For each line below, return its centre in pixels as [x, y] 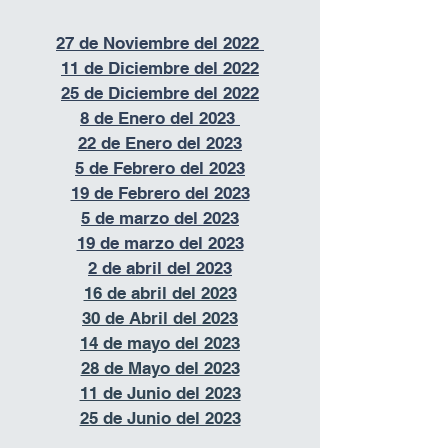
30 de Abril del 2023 [160, 318]
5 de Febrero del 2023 [160, 168]
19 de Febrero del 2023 [160, 193]
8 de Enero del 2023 [160, 118]
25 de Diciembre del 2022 [160, 93]
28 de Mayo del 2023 [160, 368]
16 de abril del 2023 [160, 293]
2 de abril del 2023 [160, 268]
